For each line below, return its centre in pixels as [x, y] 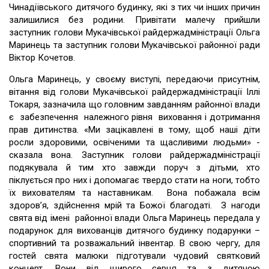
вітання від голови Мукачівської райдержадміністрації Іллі [134, 92]
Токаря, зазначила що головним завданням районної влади [134, 105]
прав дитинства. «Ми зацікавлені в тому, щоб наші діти [134, 130]
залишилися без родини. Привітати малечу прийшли [134, 20]
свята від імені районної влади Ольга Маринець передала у [134, 218]
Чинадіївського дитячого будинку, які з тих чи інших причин [134, 8]
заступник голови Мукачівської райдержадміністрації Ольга [134, 33]
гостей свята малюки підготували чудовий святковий [134, 256]
